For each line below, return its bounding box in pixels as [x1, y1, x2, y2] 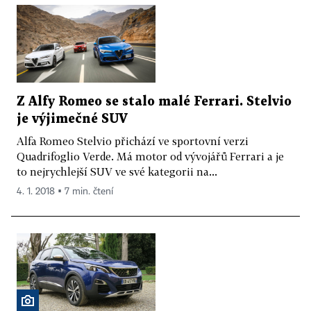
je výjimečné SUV [17, 113, 128, 126]
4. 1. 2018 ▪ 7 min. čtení [17, 187, 113, 197]
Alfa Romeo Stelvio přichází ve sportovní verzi [17, 135, 249, 148]
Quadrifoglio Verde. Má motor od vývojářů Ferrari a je [17, 150, 284, 163]
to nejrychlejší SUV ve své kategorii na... [17, 165, 217, 178]
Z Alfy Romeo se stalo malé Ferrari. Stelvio [17, 96, 292, 108]
